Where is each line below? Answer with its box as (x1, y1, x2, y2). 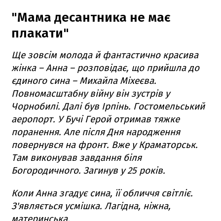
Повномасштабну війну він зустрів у (11, 88, 170, 99)
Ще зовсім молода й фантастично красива (11, 49, 198, 61)
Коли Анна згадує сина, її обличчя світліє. (11, 187, 193, 199)
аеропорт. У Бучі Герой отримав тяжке (11, 113, 180, 125)
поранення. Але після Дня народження (11, 126, 180, 138)
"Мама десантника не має (11, 10, 171, 25)
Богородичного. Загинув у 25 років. (11, 165, 165, 176)
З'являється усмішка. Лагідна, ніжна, (11, 200, 171, 212)
